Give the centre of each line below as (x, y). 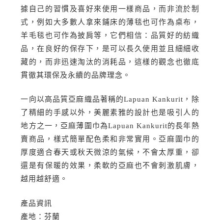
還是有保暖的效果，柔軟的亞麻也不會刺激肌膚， (110, 166)
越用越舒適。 (44, 179)
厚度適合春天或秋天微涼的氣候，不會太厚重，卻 (110, 152)
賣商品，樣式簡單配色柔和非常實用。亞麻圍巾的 (110, 139)
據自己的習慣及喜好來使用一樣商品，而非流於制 (110, 9)
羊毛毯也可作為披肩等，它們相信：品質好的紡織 (110, 35)
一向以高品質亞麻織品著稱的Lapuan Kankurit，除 (110, 99)
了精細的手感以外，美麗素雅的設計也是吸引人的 (110, 113)
